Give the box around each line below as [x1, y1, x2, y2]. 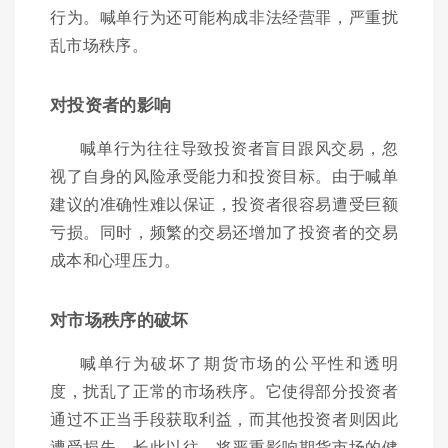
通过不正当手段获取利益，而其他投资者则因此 [50, 407, 398, 431]
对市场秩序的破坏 [50, 307, 189, 332]
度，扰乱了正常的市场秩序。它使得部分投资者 [50, 379, 398, 403]
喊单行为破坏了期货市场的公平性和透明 [80, 351, 398, 375]
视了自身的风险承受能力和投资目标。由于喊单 [50, 164, 398, 188]
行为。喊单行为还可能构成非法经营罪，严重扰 [50, 5, 398, 29]
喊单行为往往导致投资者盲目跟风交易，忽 [80, 136, 398, 160]
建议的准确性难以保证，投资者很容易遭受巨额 [50, 192, 398, 216]
